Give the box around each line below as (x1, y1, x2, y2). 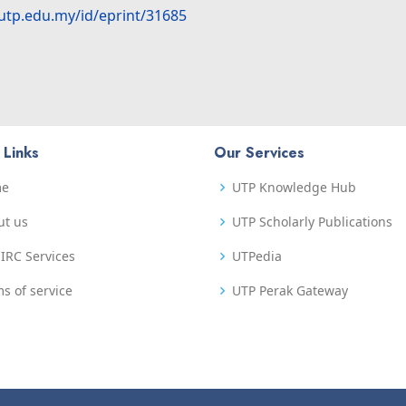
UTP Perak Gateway (232, 282, 348, 300)
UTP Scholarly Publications (232, 213, 392, 231)
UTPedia (232, 247, 282, 266)
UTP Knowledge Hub (232, 179, 356, 197)
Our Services (214, 142, 304, 164)
